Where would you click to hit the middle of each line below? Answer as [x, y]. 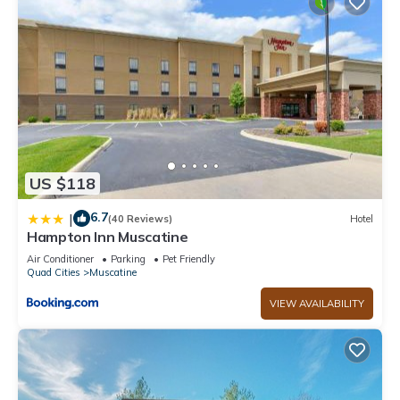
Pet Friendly [189, 259]
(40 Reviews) [140, 218]
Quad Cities [54, 273]
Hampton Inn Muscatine [108, 237]
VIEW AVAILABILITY [317, 304]
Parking [128, 259]
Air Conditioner [60, 259]
